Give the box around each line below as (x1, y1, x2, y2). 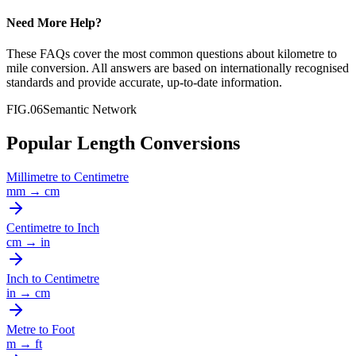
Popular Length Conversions (6, 133, 240, 154)
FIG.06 (6, 103, 43, 117)
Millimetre (6, 170, 58, 184)
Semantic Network (43, 103, 137, 117)
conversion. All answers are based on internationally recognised (28, 61, 349, 75)
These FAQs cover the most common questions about (6, 47, 274, 61)
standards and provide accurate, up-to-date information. (6, 75, 282, 90)
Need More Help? (6, 16, 102, 30)
